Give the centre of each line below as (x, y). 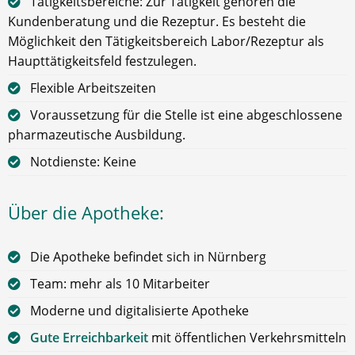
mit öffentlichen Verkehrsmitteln (247, 337)
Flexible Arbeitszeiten (93, 88)
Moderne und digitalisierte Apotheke (139, 310)
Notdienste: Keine (83, 161)
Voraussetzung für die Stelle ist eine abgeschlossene (186, 115)
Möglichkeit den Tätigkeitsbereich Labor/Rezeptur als (166, 41)
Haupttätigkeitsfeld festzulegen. (102, 61)
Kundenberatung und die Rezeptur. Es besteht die (157, 21)
